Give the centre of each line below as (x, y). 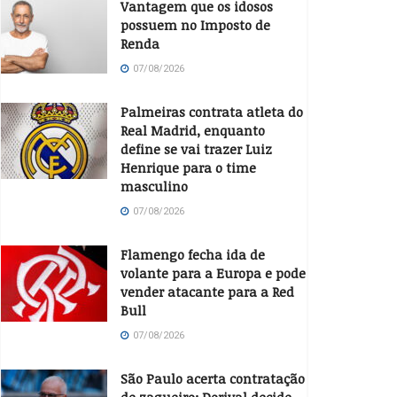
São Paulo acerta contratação (213, 378)
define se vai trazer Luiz (196, 149)
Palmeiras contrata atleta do (212, 112)
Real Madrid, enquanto (193, 130)
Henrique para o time (188, 167)
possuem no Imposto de (195, 25)
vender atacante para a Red (207, 292)
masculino (154, 186)
